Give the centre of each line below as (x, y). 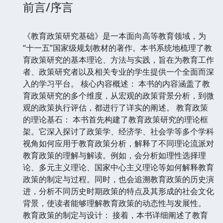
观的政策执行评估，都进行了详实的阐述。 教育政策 (115, 107)
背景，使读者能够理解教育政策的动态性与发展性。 (114, 203)
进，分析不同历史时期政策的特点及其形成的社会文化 (118, 191)
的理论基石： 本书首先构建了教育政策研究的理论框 (115, 119)
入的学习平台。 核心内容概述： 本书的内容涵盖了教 (116, 83)
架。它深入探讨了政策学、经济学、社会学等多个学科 (118, 131)
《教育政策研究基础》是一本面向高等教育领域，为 (114, 36)
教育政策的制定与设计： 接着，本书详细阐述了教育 (115, 215)
